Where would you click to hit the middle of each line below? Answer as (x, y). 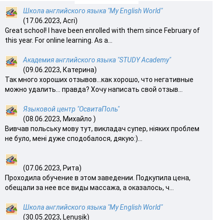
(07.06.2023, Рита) (52, 168)
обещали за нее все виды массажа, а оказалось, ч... (89, 187)
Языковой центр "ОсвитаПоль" (71, 109)
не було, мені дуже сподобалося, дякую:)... (74, 138)
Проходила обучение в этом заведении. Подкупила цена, (98, 178)
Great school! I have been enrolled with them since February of (102, 30)
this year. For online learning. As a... (59, 40)
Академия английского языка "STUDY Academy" (97, 60)
